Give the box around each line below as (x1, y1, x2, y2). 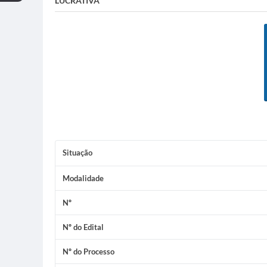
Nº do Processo (63, 247, 114, 257)
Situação (63, 148, 92, 158)
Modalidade (63, 173, 104, 184)
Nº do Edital (63, 222, 104, 232)
